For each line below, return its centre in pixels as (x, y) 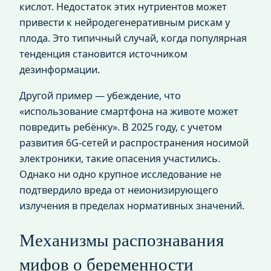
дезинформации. (60, 70)
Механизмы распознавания (122, 240)
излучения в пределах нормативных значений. (132, 205)
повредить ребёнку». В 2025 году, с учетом (121, 127)
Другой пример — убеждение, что (100, 95)
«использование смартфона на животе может (129, 111)
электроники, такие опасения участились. (120, 158)
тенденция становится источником (103, 54)
